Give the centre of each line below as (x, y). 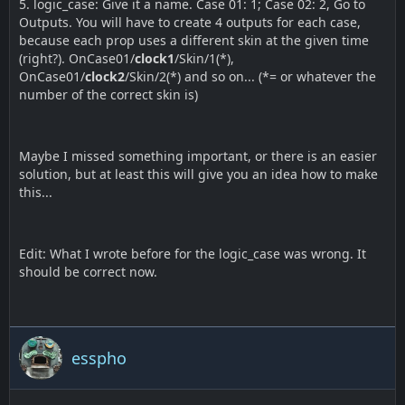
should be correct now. (88, 272)
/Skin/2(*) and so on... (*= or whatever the (250, 76)
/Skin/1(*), (204, 58)
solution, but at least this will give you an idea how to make (198, 174)
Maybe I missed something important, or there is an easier (198, 156)
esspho (99, 358)
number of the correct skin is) (108, 94)
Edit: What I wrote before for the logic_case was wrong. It (193, 254)
